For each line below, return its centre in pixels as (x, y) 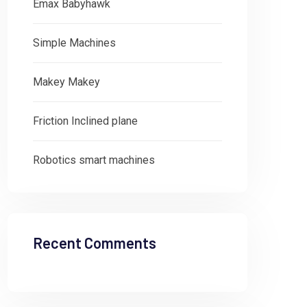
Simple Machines (74, 43)
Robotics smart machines (94, 160)
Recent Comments (95, 243)
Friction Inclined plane (85, 121)
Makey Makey (66, 82)
